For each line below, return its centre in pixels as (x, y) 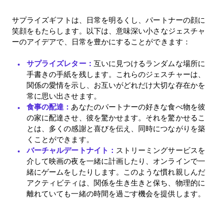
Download (110, 167)
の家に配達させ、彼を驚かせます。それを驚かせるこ (116, 118)
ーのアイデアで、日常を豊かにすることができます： (101, 42)
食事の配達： (49, 107)
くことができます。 (60, 140)
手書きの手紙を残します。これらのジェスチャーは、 (116, 74)
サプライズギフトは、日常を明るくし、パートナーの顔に (109, 20)
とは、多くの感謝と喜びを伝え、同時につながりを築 (116, 129)
